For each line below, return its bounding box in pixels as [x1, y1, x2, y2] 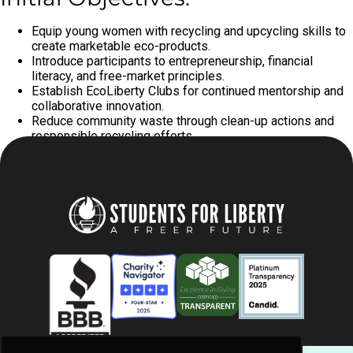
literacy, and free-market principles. [32, 69, 225, 84]
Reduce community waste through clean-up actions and [32, 113, 334, 128]
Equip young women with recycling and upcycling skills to [32, 24, 346, 39]
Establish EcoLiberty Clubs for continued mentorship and [32, 84, 344, 98]
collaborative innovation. [32, 98, 164, 113]
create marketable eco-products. [32, 39, 210, 54]
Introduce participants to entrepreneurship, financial [32, 54, 313, 69]
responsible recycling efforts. [32, 128, 195, 143]
